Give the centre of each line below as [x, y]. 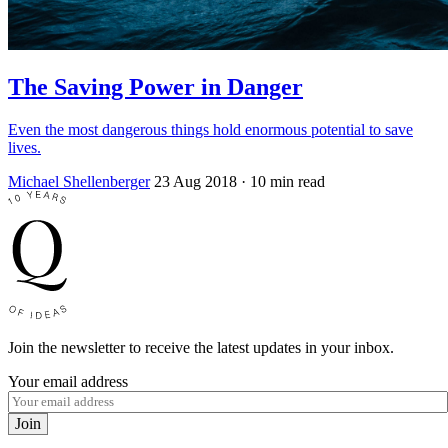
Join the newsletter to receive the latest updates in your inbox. [201, 347]
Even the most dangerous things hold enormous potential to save [210, 129]
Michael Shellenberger [79, 181]
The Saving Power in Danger [155, 86]
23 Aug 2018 [195, 181]
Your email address [68, 381]
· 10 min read [283, 181]
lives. [24, 147]
